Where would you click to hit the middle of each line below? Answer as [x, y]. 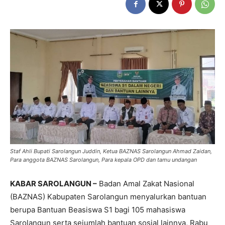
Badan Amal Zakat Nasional [146, 184]
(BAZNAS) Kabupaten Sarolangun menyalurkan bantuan [108, 197]
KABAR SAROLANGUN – [53, 184]
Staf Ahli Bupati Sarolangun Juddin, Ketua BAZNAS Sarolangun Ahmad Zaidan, [111, 151]
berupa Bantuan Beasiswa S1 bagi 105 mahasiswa [98, 210]
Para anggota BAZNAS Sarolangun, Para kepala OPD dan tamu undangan [103, 160]
